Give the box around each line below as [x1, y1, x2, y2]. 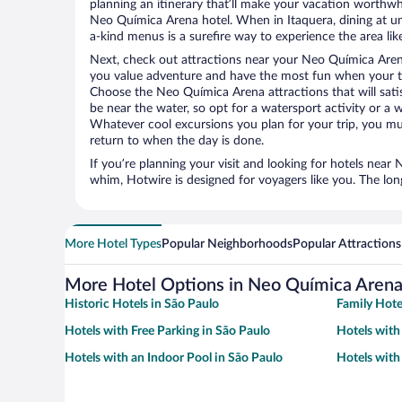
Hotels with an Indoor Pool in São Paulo [65, 352, 283, 365]
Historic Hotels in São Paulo [65, 298, 219, 311]
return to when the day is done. [90, 135, 264, 148]
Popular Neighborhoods [162, 238, 293, 251]
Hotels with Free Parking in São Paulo [65, 325, 270, 338]
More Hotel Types [65, 238, 162, 251]
